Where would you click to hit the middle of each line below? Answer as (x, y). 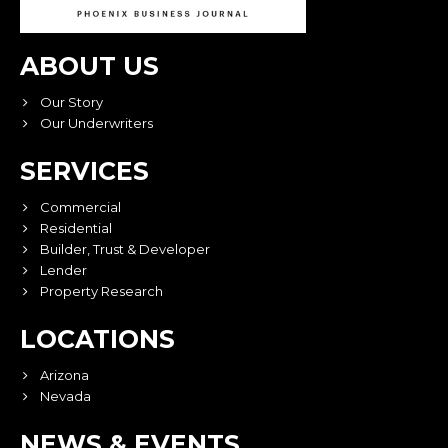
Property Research (101, 290)
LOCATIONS (97, 338)
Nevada (65, 395)
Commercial (80, 206)
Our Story (71, 101)
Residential (76, 227)
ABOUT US (89, 65)
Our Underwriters (96, 122)
